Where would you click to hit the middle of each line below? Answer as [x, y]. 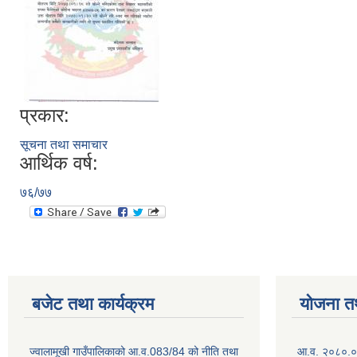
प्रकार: [45, 115]
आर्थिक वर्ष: [59, 163]
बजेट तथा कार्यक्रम [93, 304]
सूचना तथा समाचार [64, 145]
